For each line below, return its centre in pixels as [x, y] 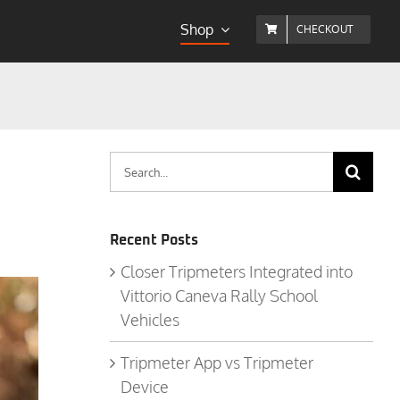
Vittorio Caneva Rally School [219, 295]
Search [133, 163]
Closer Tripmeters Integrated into [236, 271]
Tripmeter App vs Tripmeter [217, 362]
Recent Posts [154, 241]
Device [144, 386]
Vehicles [150, 319]
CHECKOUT [325, 29]
